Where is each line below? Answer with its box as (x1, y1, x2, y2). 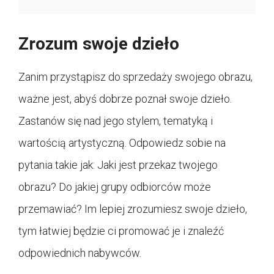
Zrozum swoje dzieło (18, 33, 179, 54)
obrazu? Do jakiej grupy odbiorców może (18, 180, 211, 193)
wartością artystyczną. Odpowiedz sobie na (18, 136, 226, 149)
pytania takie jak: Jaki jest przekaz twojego (18, 158, 218, 171)
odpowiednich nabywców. (18, 246, 141, 259)
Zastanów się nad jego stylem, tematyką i (18, 114, 213, 127)
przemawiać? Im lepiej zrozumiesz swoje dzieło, (18, 202, 247, 215)
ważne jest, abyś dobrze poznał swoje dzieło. (18, 92, 232, 105)
